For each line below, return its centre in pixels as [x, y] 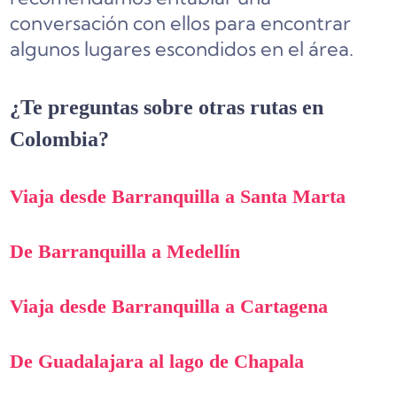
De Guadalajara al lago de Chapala [157, 361]
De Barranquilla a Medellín [125, 251]
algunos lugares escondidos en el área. [182, 48]
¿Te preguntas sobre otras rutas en [167, 107]
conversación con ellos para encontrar [181, 23]
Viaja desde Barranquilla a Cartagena [169, 306]
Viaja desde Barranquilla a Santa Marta [178, 196]
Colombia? [60, 139]
